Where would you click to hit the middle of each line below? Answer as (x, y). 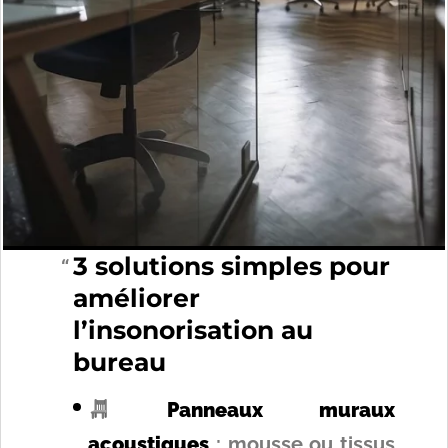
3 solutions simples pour (231, 266)
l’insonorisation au (193, 330)
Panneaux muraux (280, 410)
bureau (119, 362)
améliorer (136, 298)
